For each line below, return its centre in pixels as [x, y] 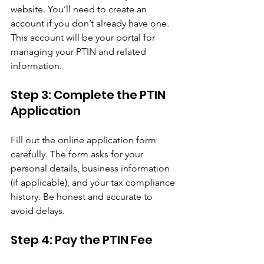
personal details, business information [91, 168]
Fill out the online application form [85, 140]
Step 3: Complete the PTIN [89, 95]
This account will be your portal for [84, 37]
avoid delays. [38, 210]
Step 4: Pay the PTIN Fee [82, 240]
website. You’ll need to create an [80, 9]
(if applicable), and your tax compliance [94, 182]
